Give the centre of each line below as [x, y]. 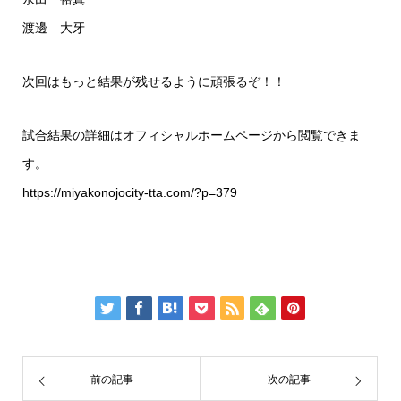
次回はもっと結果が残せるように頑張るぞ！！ [154, 81]
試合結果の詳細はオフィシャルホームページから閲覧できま [192, 135]
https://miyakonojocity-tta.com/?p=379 [130, 192]
